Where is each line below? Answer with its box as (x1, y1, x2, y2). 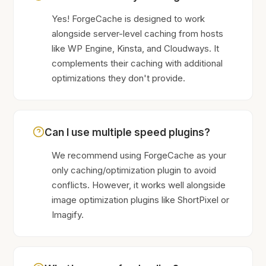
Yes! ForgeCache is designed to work (52, 13, 205, 24)
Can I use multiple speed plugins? (45, 126, 211, 138)
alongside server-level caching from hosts (52, 28, 224, 39)
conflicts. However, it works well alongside (52, 179, 226, 191)
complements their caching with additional (52, 58, 223, 69)
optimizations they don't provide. (52, 72, 186, 84)
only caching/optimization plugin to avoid (52, 164, 217, 176)
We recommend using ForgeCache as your (52, 150, 227, 161)
